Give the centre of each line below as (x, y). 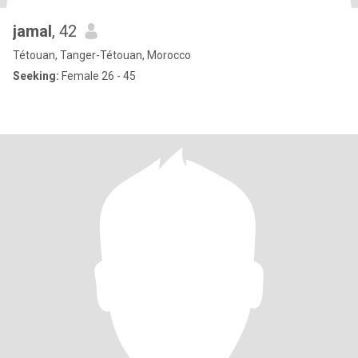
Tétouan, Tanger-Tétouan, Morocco (102, 55)
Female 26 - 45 (97, 76)
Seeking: (36, 76)
